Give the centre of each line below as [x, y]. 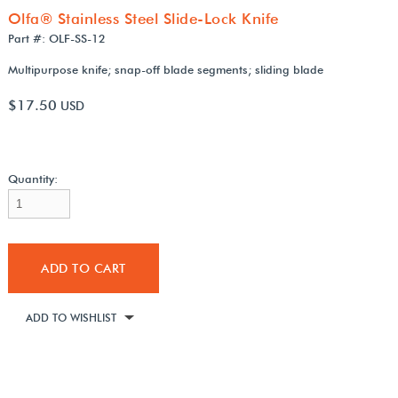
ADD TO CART [84, 268]
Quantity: [32, 178]
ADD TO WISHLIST [71, 317]
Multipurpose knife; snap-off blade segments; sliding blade [165, 69]
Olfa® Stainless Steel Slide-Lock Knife [143, 18]
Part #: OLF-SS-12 [56, 38]
